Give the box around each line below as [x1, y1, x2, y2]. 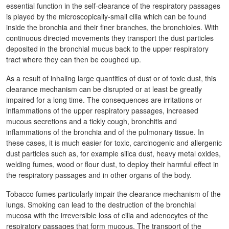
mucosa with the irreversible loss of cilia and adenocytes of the [6, 210, 208, 220]
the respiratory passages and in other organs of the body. [6, 170, 192, 180]
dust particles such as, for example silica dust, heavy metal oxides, [6, 148, 221, 158]
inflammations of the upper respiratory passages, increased [6, 105, 198, 116]
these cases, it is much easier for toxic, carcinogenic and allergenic [6, 138, 222, 148]
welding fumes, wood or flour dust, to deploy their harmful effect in [6, 159, 219, 169]
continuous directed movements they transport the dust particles [6, 33, 214, 43]
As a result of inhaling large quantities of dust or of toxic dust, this [6, 73, 216, 83]
